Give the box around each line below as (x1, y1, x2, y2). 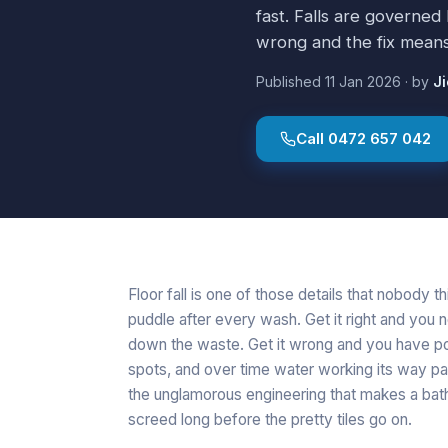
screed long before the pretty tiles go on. (128, 409, 412, 429)
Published (256, 72, 325, 90)
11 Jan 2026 (325, 72, 401, 90)
